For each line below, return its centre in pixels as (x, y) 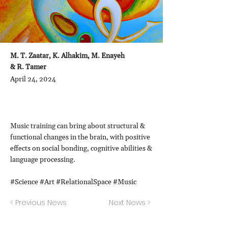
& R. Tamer (28, 67)
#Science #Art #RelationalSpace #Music (73, 182)
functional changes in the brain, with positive (80, 137)
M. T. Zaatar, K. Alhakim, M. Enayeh (67, 56)
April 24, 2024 (33, 79)
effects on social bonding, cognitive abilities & (81, 149)
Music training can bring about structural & (78, 126)
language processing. (44, 160)
